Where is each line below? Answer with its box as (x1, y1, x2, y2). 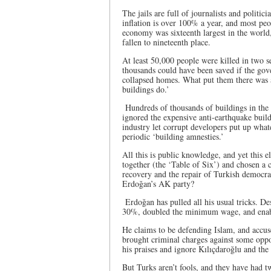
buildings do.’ (122, 83, 169, 95)
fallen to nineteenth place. (122, 36, 211, 48)
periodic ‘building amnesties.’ (122, 131, 224, 142)
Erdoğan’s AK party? (122, 178, 194, 189)
